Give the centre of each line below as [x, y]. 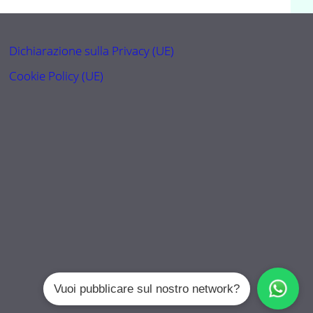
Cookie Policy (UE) [57, 75]
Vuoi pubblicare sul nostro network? [147, 289]
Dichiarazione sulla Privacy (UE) [92, 51]
